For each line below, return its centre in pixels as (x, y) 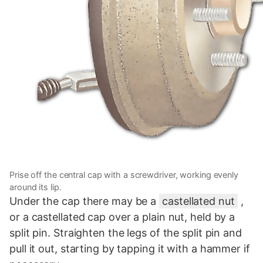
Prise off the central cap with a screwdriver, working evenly (124, 174)
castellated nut (198, 201)
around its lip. (36, 187)
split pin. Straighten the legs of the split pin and (126, 232)
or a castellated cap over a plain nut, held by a (122, 217)
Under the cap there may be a (85, 201)
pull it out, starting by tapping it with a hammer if (130, 248)
